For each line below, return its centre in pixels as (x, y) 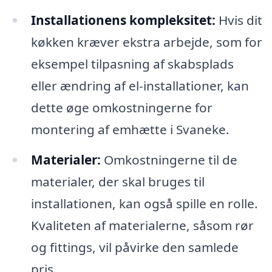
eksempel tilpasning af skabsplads (132, 63)
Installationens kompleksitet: (123, 20)
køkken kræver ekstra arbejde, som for (146, 42)
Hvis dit (239, 20)
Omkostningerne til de (169, 159)
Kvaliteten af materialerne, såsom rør (142, 225)
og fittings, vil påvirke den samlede (134, 247)
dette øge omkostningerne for (121, 107)
